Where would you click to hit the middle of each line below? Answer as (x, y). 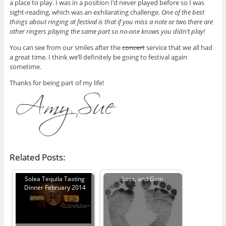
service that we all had (178, 48)
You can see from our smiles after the (66, 48)
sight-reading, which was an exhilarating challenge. (85, 12)
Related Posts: (37, 157)
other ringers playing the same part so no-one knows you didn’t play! (107, 32)
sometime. (25, 67)
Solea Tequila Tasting (55, 178)
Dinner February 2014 (55, 187)
